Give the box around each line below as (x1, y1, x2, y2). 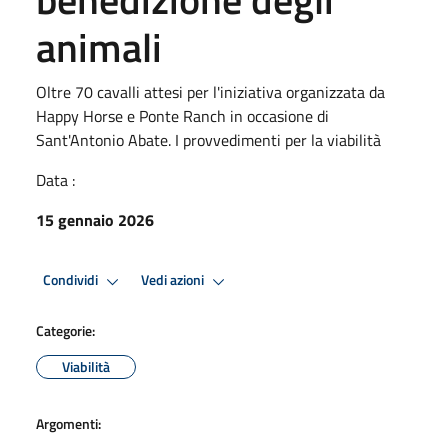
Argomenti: (36, 412, 101, 434)
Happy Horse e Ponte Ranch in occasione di (36, 103, 329, 128)
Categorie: (36, 319, 95, 341)
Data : (36, 167, 75, 192)
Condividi (43, 269, 101, 292)
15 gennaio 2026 (36, 207, 154, 232)
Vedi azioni (141, 269, 207, 292)
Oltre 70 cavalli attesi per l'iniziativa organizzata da (36, 79, 385, 104)
